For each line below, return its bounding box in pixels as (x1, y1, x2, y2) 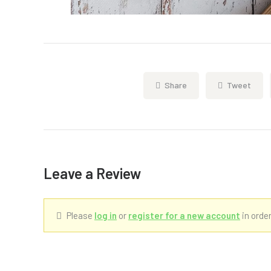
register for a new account (128, 210, 240, 221)
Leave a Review (44, 165, 141, 183)
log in (94, 210, 117, 221)
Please (67, 210, 94, 221)
